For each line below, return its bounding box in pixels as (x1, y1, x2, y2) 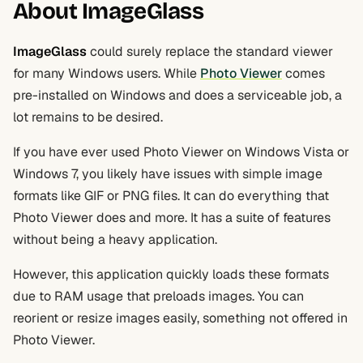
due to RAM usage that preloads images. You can (13, 288, 304, 305)
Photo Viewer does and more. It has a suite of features (13, 209, 331, 226)
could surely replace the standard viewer (87, 43, 333, 60)
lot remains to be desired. (13, 109, 163, 126)
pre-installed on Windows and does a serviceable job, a (13, 87, 342, 104)
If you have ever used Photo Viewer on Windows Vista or (13, 143, 349, 160)
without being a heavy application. (13, 231, 217, 248)
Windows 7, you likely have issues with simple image (13, 165, 322, 182)
